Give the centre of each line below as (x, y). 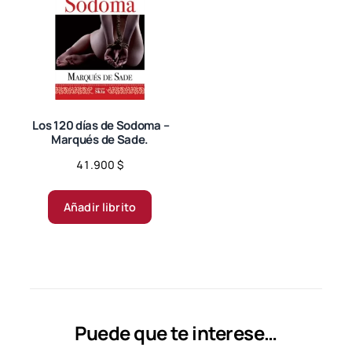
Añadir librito (100, 207)
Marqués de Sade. (100, 139)
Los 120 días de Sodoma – (100, 125)
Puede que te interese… (176, 332)
